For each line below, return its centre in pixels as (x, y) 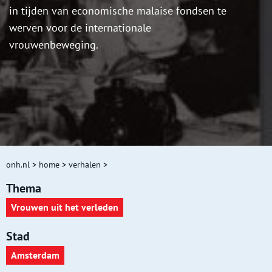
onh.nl (18, 165)
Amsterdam (35, 255)
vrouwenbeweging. (54, 45)
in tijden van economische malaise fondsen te (118, 11)
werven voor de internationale (80, 28)
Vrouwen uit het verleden (65, 207)
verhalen (85, 165)
